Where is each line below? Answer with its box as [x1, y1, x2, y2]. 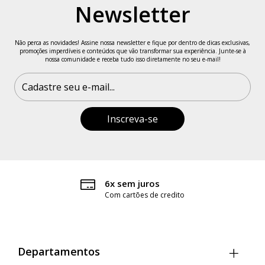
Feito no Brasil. [12, 69, 73, 80]
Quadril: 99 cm [35, 3, 91, 15]
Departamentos [18, 244, 100, 258]
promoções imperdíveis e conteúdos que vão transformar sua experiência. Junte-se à [19, 46, 246, 55]
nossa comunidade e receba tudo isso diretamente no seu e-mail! [44, 54, 221, 63]
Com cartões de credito [105, 189, 185, 200]
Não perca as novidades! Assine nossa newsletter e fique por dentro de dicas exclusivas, [15, 38, 250, 47]
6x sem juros [105, 177, 160, 189]
